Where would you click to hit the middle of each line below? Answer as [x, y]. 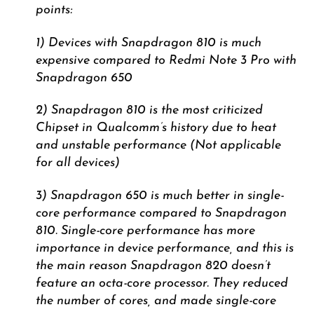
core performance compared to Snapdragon [161, 213]
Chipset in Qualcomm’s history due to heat [156, 128]
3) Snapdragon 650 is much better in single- [159, 196]
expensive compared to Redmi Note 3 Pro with [166, 60]
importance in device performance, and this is [164, 248]
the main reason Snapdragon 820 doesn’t [153, 266]
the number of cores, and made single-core [156, 301]
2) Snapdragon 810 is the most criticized [149, 111]
